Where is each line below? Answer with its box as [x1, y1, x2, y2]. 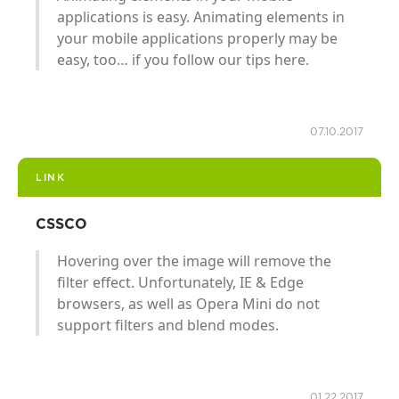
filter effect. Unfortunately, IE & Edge [57, 272, 304, 292]
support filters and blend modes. [57, 314, 279, 335]
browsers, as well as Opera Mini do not [57, 293, 320, 313]
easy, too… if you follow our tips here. [57, 49, 309, 69]
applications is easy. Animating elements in [57, 6, 345, 27]
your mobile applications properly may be [57, 28, 338, 48]
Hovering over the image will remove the [57, 250, 331, 271]
